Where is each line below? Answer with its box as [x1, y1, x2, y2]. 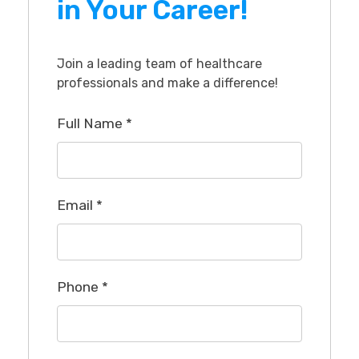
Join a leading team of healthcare [57, 56, 262, 72]
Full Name [57, 115, 126, 132]
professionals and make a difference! [57, 75, 278, 91]
